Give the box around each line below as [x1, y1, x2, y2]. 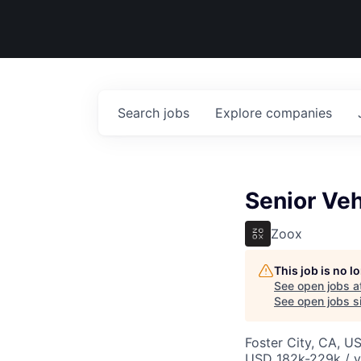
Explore [215, 105, 266, 121]
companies [266, 105, 332, 121]
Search [118, 105, 164, 121]
